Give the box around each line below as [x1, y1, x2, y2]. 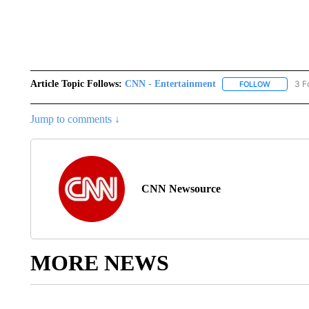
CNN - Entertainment [124, 79, 216, 89]
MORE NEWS [30, 250, 169, 276]
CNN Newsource [141, 183, 221, 195]
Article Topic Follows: [30, 79, 122, 89]
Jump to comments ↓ [30, 113, 120, 126]
